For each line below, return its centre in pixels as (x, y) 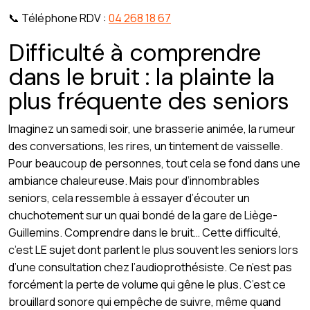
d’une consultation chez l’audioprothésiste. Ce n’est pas (150, 267)
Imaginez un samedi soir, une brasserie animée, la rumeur (152, 129)
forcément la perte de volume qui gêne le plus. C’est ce (147, 285)
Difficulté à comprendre (135, 53)
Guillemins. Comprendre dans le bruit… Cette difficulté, (145, 233)
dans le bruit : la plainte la (142, 77)
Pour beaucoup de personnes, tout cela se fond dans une (154, 164)
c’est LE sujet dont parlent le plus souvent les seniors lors (153, 250)
